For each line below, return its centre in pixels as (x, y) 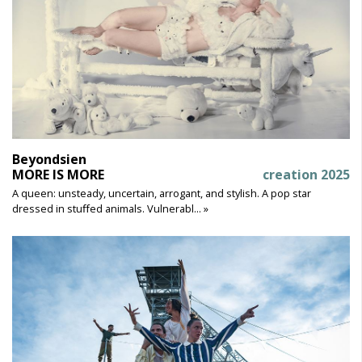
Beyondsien (49, 159)
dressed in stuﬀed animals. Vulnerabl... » (110, 208)
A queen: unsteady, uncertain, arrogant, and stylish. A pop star (162, 193)
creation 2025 (306, 174)
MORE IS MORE (58, 174)
